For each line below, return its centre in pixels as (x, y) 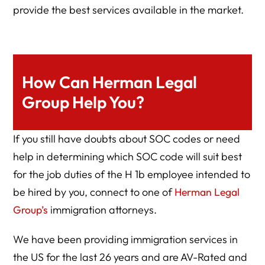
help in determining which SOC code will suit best (128, 156)
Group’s (31, 210)
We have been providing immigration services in (126, 239)
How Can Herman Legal (110, 82)
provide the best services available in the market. (129, 10)
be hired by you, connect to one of (94, 192)
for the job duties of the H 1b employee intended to (132, 174)
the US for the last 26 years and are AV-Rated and (130, 257)
